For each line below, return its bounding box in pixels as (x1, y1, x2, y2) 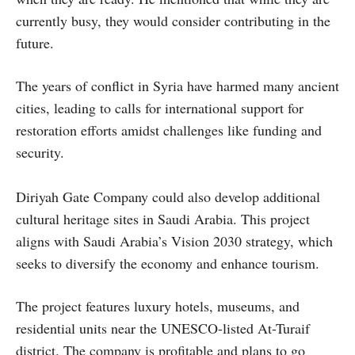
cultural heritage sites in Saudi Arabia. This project (16, 208, 310, 228)
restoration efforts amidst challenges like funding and (16, 120, 322, 139)
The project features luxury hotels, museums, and (16, 296, 300, 315)
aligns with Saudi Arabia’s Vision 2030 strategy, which (16, 231, 333, 250)
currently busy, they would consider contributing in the (16, 10, 330, 30)
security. (16, 142, 64, 162)
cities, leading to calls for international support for (16, 97, 303, 117)
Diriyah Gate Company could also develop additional (16, 186, 320, 206)
